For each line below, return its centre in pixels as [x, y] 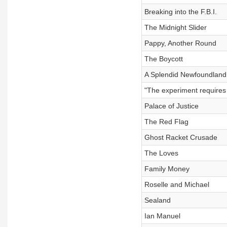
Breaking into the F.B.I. [180, 12]
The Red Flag [166, 122]
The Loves [161, 153]
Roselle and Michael [177, 184]
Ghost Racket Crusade [181, 137]
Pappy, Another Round [180, 43]
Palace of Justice [171, 106]
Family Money [167, 169]
